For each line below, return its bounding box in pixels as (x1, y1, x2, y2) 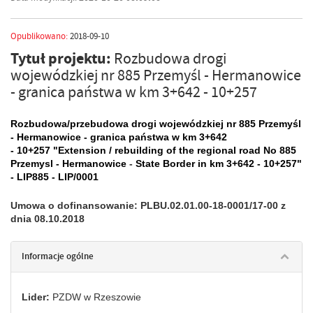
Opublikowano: (10, 29, 68, 42)
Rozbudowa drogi (114, 48, 226, 68)
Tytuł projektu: (10, 48, 114, 68)
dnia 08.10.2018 (10, 212, 85, 224)
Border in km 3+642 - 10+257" (163, 157, 302, 169)
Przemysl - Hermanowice (10, 157, 126, 169)
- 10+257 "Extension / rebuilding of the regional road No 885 (10, 144, 296, 156)
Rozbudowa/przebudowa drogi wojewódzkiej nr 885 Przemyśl (10, 117, 301, 129)
